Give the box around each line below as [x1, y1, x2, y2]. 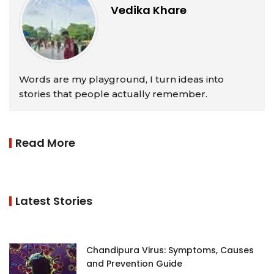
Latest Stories [15, 193, 92, 209]
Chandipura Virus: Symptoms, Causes [86, 243, 254, 256]
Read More [15, 135, 75, 150]
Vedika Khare [111, 2, 187, 18]
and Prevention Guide [86, 257, 182, 270]
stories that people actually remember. [19, 87, 207, 100]
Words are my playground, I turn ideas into [19, 73, 224, 85]
